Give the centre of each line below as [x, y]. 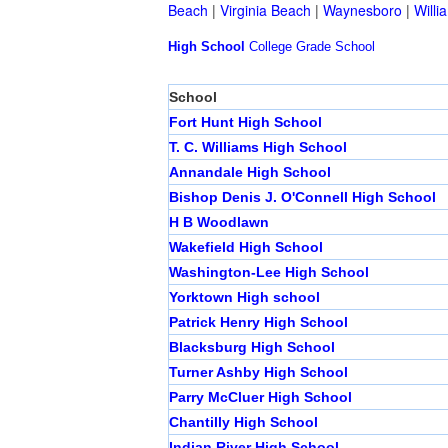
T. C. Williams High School [258, 147]
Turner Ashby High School [258, 372]
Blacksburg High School [252, 347]
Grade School [335, 47]
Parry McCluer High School [260, 397]
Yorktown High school [244, 297]
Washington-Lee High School [269, 272]
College [270, 47]
